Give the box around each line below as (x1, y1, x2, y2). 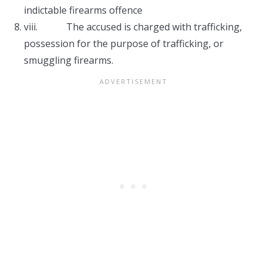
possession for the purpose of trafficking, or (24, 37, 223, 50)
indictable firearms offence (24, 4, 142, 17)
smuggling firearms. (24, 54, 113, 67)
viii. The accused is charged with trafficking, (24, 20, 242, 33)
